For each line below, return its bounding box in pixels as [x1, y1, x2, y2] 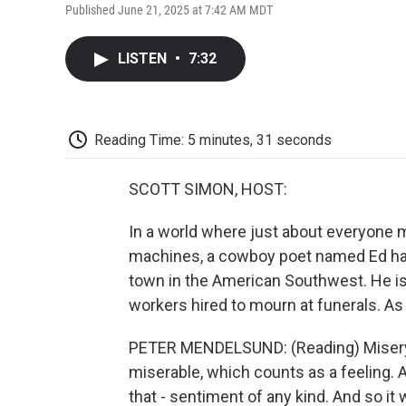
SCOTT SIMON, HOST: [129, 179, 287, 199]
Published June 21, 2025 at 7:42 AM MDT [65, 2, 273, 17]
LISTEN [118, 49, 170, 67]
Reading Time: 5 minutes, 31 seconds [94, 130, 332, 149]
